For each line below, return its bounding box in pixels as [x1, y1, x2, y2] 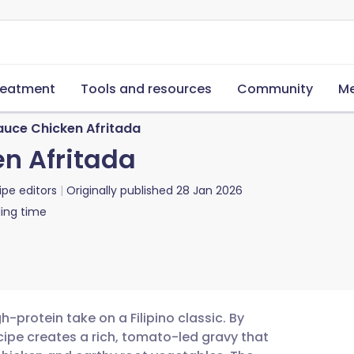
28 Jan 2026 [176, 183, 243, 198]
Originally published [66, 183, 173, 198]
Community [237, 80, 313, 98]
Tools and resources [81, 80, 212, 98]
